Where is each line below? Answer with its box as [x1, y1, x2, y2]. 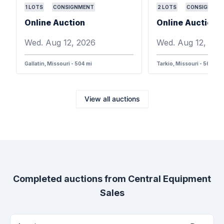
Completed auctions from [13, 173, 128, 184]
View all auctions [84, 94, 140, 103]
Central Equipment [128, 173, 211, 184]
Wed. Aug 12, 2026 [24, 37, 95, 47]
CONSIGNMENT [53, 3, 94, 10]
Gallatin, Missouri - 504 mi [24, 60, 92, 66]
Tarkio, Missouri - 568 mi [156, 60, 220, 66]
